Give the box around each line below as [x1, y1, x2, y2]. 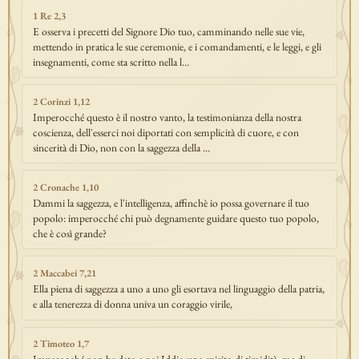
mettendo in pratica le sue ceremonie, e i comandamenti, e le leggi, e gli [32, 38, 321, 54]
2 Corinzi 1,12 [32, 94, 90, 108]
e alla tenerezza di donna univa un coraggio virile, [32, 296, 232, 312]
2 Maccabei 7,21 [32, 266, 96, 280]
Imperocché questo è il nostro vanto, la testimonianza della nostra [32, 109, 301, 124]
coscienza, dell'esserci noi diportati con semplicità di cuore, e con [32, 124, 299, 139]
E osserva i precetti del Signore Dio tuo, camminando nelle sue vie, [32, 23, 305, 38]
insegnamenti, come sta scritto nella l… [32, 54, 189, 69]
